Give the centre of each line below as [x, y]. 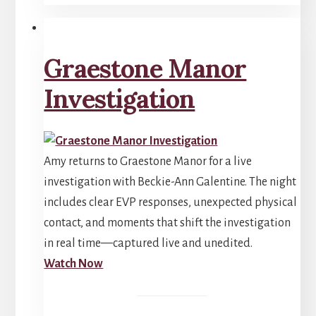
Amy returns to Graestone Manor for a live [148, 162]
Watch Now [74, 264]
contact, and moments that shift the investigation [168, 223]
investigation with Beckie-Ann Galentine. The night [170, 182]
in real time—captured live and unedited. [148, 244]
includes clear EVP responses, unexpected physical [171, 203]
